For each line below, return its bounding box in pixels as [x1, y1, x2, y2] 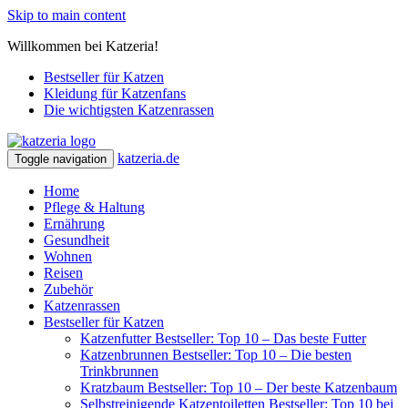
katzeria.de [117, 150, 179, 166]
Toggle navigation [15, 152, 107, 166]
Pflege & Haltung [44, 199, 145, 215]
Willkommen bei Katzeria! [7, 38, 158, 54]
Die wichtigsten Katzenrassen [44, 102, 214, 117]
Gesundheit [44, 232, 109, 248]
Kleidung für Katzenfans [44, 86, 186, 101]
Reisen [44, 265, 83, 280]
